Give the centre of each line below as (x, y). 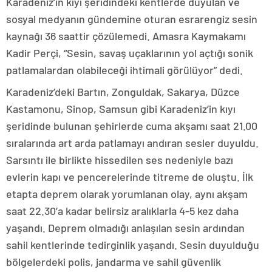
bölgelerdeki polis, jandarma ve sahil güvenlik (114, 262)
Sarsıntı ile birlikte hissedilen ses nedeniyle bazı (120, 160)
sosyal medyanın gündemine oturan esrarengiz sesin (132, 19)
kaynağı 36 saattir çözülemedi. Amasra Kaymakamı (126, 36)
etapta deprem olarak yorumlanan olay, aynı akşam (127, 194)
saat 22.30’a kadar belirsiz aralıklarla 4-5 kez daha (122, 211)
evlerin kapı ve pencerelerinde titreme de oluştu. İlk (130, 177)
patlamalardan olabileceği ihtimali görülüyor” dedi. (124, 70)
